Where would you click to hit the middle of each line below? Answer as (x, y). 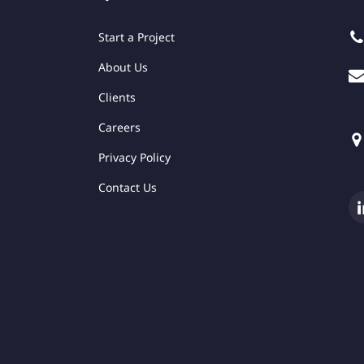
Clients (117, 97)
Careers (120, 128)
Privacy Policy (135, 158)
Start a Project (137, 37)
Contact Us (128, 188)
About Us (123, 67)
